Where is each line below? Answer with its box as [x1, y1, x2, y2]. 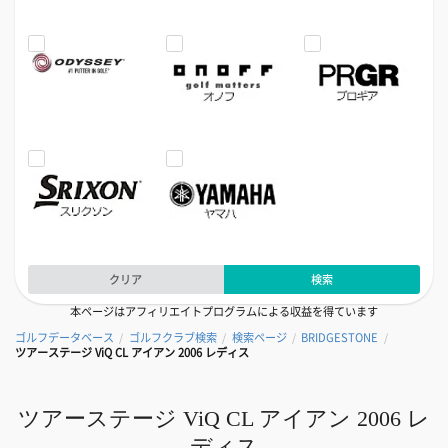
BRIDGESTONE [301, 329, 379, 347]
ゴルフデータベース [15, 329, 114, 347]
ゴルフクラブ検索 [128, 329, 217, 347]
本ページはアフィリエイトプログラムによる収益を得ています [70, 303, 378, 321]
